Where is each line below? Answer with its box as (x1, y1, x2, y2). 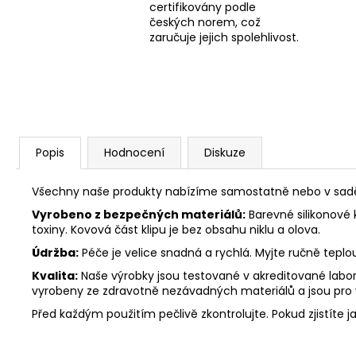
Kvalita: (32, 267, 78, 284)
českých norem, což (149, 14, 261, 31)
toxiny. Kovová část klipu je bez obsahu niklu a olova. (32, 221, 320, 238)
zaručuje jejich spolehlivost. (149, 29, 299, 46)
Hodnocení (104, 144, 164, 161)
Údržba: (32, 244, 79, 261)
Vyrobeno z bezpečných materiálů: (32, 206, 246, 222)
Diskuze (204, 144, 246, 161)
